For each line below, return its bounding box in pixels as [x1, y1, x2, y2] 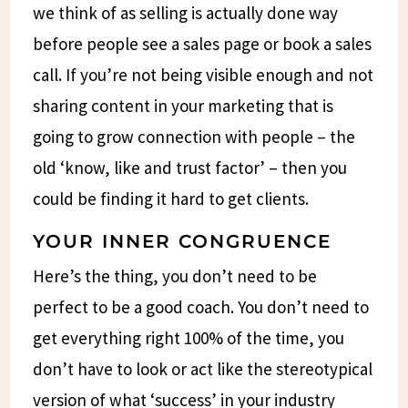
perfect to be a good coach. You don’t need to [33, 295, 370, 318]
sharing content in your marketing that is [33, 94, 334, 117]
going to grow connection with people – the [33, 125, 356, 148]
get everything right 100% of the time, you [33, 326, 345, 349]
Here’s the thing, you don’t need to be [33, 264, 318, 287]
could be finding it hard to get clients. [33, 187, 310, 209]
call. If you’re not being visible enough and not [33, 63, 374, 86]
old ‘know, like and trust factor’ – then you [33, 156, 348, 178]
